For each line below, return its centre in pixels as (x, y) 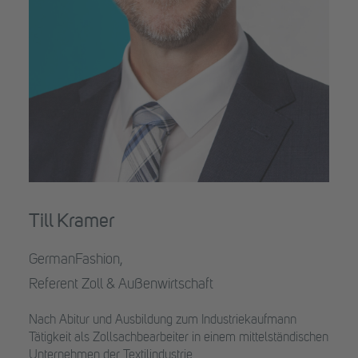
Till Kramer (72, 222)
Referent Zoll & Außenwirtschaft (121, 284)
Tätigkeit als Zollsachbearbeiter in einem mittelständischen (179, 338)
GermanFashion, (76, 260)
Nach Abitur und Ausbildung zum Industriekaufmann (163, 320)
